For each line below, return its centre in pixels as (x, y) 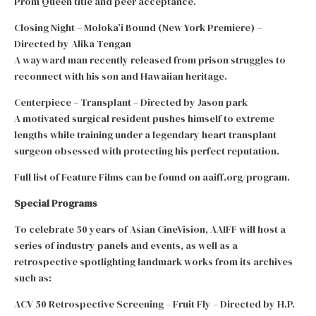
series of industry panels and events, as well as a (126, 245)
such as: (33, 278)
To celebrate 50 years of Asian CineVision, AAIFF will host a (150, 229)
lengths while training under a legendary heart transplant (145, 134)
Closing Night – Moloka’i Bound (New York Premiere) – (138, 27)
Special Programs (56, 203)
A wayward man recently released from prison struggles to (150, 60)
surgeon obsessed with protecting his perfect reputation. (147, 151)
